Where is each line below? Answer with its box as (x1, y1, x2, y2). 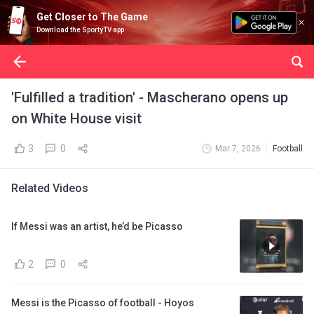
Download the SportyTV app (36, 26, 124, 34)
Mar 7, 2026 (215, 144, 261, 153)
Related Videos (11, 182, 88, 195)
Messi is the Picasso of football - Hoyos (11, 297, 194, 308)
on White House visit (11, 110, 142, 127)
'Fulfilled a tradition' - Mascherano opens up (11, 89, 288, 106)
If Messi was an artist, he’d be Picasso (11, 221, 183, 232)
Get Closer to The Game (36, 11, 148, 22)
